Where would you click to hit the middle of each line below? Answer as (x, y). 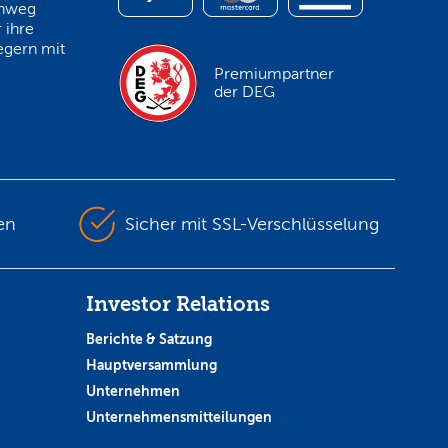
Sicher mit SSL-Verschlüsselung (252, 223)
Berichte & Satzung (148, 338)
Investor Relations (177, 304)
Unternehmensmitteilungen (178, 416)
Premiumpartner (273, 73)
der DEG (244, 91)
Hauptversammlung (151, 364)
